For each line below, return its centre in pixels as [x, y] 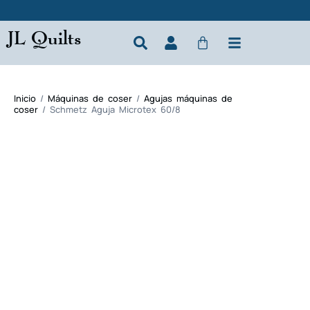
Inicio [25, 98]
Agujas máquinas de [188, 98]
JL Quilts [44, 37]
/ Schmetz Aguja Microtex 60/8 [109, 109]
